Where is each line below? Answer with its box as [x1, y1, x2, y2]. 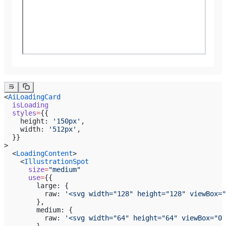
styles [4, 108, 36, 117]
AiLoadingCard [8, 92, 61, 101]
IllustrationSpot [24, 157, 89, 165]
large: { [4, 181, 69, 190]
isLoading [4, 100, 48, 109]
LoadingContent [16, 149, 73, 157]
